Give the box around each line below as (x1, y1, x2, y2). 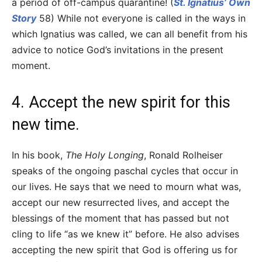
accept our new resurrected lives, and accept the (12, 196, 229, 209)
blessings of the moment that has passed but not (12, 212, 229, 225)
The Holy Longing (65, 149, 144, 161)
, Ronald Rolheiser (144, 149, 223, 161)
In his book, (12, 149, 65, 161)
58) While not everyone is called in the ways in (36, 12, 246, 25)
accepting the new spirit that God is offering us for (12, 244, 237, 256)
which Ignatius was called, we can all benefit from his (12, 28, 247, 40)
